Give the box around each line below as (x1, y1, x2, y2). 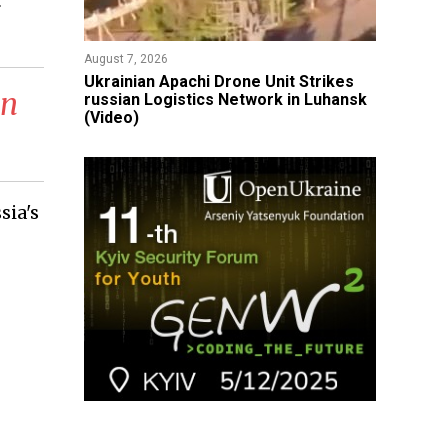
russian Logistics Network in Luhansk (83, 90, 367, 109)
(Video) (83, 108, 139, 127)
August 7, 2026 (83, 52, 168, 66)
